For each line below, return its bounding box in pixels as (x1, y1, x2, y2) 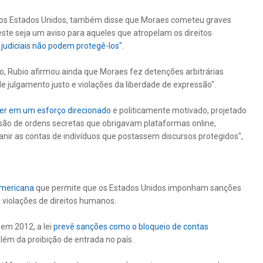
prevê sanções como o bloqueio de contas (53, 221, 208, 231)
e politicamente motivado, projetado (110, 105, 247, 115)
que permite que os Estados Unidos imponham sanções (33, 183, 241, 193)
